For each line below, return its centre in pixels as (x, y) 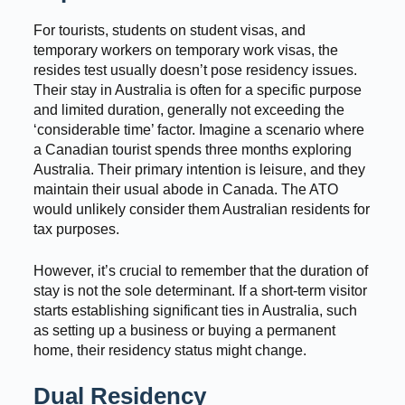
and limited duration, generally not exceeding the (188, 109)
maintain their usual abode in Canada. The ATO (185, 189)
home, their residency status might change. (170, 350)
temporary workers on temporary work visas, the (185, 50)
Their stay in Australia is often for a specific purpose (197, 89)
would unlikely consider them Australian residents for (201, 209)
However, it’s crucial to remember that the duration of (200, 270)
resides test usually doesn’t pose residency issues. (195, 70)
